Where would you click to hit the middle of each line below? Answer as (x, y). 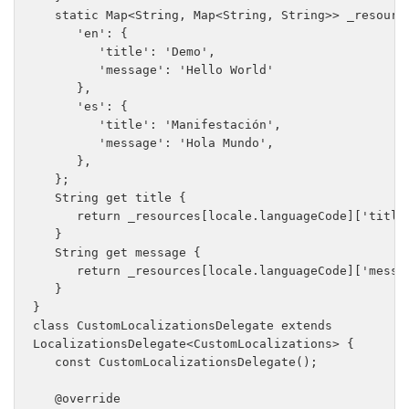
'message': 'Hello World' (157, 70)
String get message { (121, 253)
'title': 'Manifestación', (161, 125)
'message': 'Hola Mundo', (157, 143)
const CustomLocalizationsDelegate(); (175, 362)
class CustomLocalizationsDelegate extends (183, 326)
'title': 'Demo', (128, 52)
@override (80, 399)
